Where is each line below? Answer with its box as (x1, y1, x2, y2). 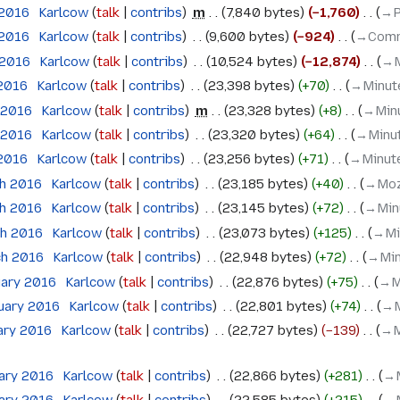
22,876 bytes (236, 273, 319, 290)
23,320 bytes (212, 126, 296, 143)
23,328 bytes (228, 102, 311, 119)
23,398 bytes (207, 78, 290, 95)
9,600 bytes (208, 29, 285, 46)
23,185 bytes (221, 175, 304, 192)
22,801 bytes (239, 298, 322, 314)
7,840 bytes (225, 4, 300, 21)
